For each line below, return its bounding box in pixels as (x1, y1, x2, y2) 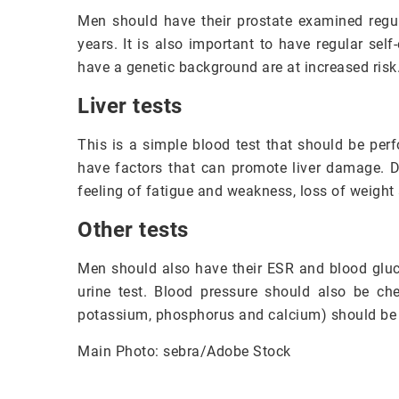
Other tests (77, 217, 189, 243)
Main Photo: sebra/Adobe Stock (77, 343, 291, 361)
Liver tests (77, 94, 183, 119)
